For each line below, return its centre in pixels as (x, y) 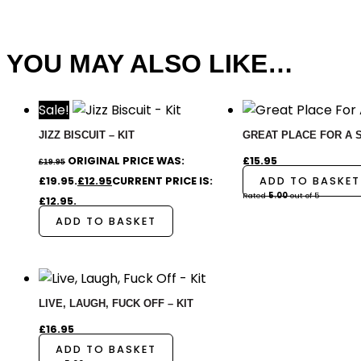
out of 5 (303, 195)
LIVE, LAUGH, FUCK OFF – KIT (116, 303)
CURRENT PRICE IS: (162, 180)
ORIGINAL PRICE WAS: (126, 160)
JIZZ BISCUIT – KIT (87, 135)
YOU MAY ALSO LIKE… (150, 63)
